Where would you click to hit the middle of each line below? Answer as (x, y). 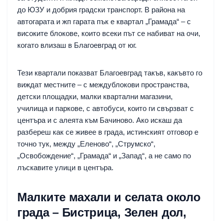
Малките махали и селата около (109, 197)
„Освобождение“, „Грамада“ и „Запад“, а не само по (104, 155)
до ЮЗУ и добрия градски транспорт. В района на (101, 9)
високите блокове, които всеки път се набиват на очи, (109, 33)
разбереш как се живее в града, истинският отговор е (108, 132)
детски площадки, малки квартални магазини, (95, 96)
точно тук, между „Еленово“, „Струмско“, (86, 144)
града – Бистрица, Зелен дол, (102, 212)
